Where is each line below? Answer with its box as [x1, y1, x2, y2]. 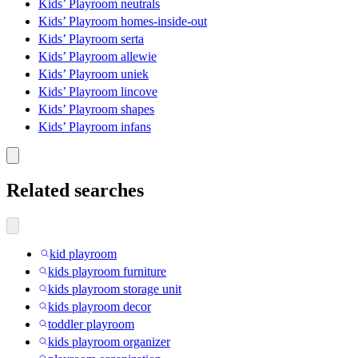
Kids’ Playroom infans [38, 119, 151, 133]
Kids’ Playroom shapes [38, 101, 154, 116]
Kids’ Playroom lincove [38, 84, 157, 98]
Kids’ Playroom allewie [38, 49, 157, 63]
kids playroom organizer [48, 334, 170, 348]
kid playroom [50, 246, 117, 261]
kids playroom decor [48, 299, 151, 313]
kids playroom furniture [48, 264, 166, 278]
